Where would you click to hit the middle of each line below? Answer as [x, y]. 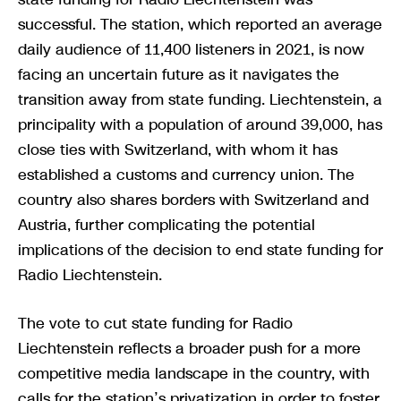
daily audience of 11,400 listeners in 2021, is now [191, 49]
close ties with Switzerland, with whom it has [178, 149]
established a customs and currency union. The [186, 174]
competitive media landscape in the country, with [194, 373]
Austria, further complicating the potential [166, 224]
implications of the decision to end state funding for [200, 249]
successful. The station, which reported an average [200, 24]
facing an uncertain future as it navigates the [179, 74]
